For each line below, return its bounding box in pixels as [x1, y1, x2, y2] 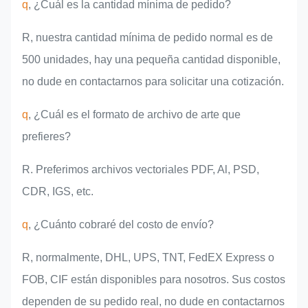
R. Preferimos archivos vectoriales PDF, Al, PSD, [22, 164, 259, 176]
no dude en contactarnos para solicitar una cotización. [22, 76, 284, 88]
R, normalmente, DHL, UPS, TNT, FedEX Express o [22, 252, 274, 264]
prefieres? [22, 131, 71, 143]
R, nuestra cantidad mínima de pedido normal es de [22, 32, 273, 44]
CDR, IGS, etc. [22, 186, 93, 198]
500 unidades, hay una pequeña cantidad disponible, [22, 54, 280, 66]
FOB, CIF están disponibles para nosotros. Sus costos [22, 274, 285, 286]
